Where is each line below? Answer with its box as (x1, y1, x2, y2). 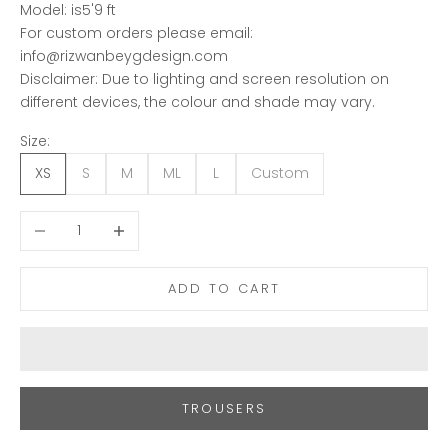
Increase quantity (98, 211, 224, 232)
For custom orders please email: (20, 22, 253, 43)
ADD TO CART (167, 279, 281, 299)
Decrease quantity (20, 211, 152, 232)
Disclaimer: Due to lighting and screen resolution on (20, 68, 389, 89)
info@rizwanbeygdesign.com (20, 45, 228, 66)
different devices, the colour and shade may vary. (20, 91, 375, 112)
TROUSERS (181, 399, 267, 419)
